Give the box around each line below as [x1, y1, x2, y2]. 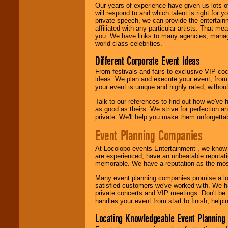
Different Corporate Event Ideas [95, 54, 199, 68]
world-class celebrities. [95, 39, 162, 47]
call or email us [22, 24, 67, 32]
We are [22, 9, 45, 17]
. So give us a [36, 16, 77, 24]
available [45, 9, 73, 17]
